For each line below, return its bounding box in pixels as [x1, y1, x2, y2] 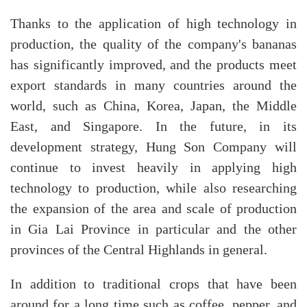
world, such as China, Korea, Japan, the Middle [10, 98, 297, 114]
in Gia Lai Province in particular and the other [10, 221, 297, 237]
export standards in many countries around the [10, 77, 297, 93]
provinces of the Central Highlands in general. [10, 242, 267, 258]
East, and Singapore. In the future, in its [10, 119, 297, 134]
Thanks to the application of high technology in [10, 16, 297, 32]
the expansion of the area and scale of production [10, 201, 297, 217]
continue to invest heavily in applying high [10, 160, 297, 175]
